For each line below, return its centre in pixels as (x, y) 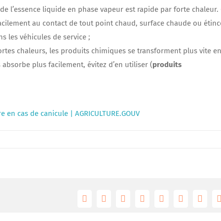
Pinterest (195, 203)
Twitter (116, 203)
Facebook (101, 203)
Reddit (134, 203)
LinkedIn (158, 203)
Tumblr (174, 203)
